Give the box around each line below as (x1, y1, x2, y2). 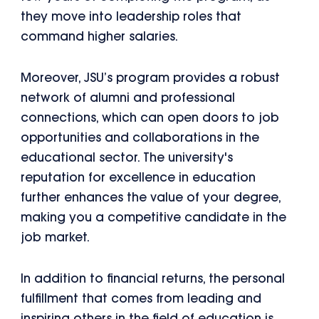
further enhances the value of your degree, (21, 192, 281, 205)
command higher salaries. (21, 31, 179, 44)
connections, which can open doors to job (21, 113, 280, 125)
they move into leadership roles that (21, 11, 242, 24)
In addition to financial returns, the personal (21, 273, 286, 286)
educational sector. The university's (21, 152, 234, 165)
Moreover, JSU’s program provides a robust (21, 73, 281, 85)
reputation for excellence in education (21, 172, 256, 185)
